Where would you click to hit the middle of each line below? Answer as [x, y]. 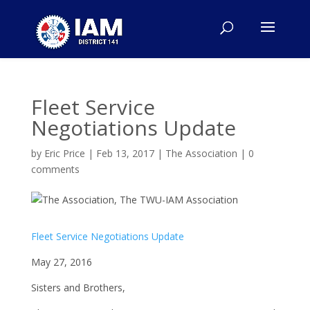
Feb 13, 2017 [125, 153]
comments [55, 169]
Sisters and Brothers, [78, 288]
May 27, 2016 [61, 262]
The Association [201, 153]
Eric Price [64, 153]
